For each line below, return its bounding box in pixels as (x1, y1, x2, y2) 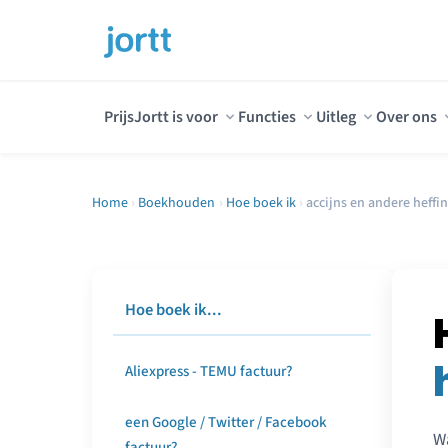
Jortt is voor (134, 105, 218, 128)
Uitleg (316, 105, 356, 128)
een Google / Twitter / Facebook (125, 412, 327, 433)
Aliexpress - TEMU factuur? (125, 361, 293, 382)
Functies (238, 105, 296, 128)
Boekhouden (138, 193, 216, 213)
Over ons (376, 105, 437, 128)
